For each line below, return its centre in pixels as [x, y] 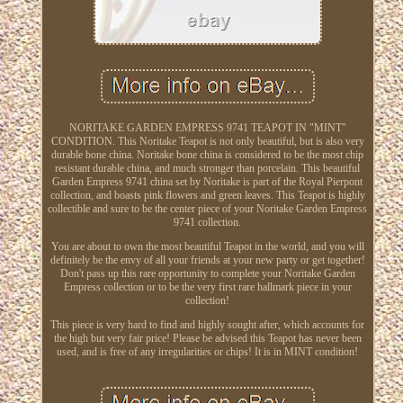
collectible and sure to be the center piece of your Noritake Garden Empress [208, 208]
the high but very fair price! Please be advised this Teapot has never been [207, 338]
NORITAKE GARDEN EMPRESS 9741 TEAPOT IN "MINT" [207, 127]
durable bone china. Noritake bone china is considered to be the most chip [208, 154]
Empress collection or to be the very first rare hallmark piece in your [207, 287]
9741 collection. [208, 222]
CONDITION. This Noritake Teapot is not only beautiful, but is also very [207, 141]
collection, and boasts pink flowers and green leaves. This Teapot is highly [207, 195]
